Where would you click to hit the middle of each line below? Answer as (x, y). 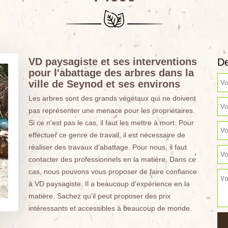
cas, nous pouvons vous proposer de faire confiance (112, 172)
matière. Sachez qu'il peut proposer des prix (99, 196)
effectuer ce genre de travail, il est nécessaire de (107, 135)
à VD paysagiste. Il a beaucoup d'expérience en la (109, 184)
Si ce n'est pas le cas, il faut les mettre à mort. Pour (111, 123)
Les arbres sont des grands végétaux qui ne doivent (112, 98)
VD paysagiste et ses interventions (112, 62)
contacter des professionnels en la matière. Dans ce (112, 159)
